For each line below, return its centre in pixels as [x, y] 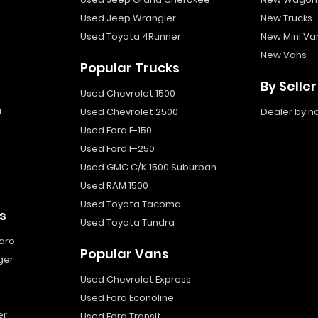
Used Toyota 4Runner [130, 37]
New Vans [283, 55]
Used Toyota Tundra [127, 223]
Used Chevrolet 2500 [129, 112]
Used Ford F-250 [117, 149]
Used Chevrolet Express [135, 279]
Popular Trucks [130, 68]
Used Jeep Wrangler [128, 18]
